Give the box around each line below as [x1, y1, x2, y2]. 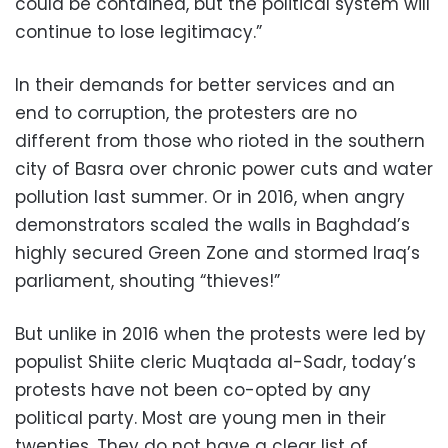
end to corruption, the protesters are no [15, 101, 357, 126]
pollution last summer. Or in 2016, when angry [15, 185, 405, 210]
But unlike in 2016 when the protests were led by [15, 322, 426, 347]
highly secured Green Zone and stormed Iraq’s [15, 241, 420, 266]
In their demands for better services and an [15, 73, 395, 98]
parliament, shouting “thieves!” [15, 269, 280, 294]
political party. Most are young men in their [15, 406, 386, 431]
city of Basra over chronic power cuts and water [15, 157, 433, 182]
